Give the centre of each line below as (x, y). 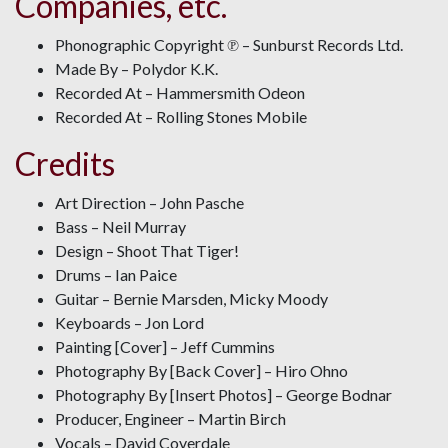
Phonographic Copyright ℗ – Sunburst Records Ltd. (229, 45)
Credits (65, 164)
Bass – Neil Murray (120, 227)
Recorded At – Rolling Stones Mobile (181, 117)
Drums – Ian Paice (116, 275)
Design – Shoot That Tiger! (147, 251)
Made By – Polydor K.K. (136, 69)
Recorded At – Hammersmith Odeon (180, 93)
